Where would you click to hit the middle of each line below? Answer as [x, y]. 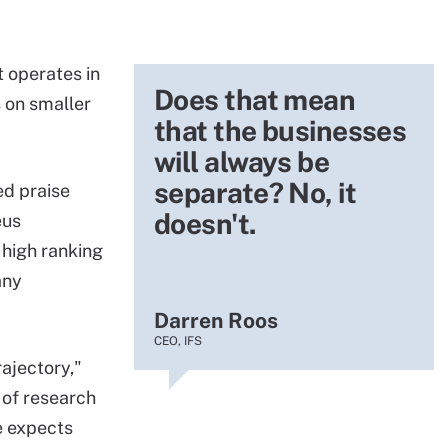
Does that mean [255, 99]
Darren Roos [216, 320]
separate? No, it [255, 192]
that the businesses [280, 130]
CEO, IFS [178, 341]
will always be [242, 161]
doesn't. [205, 223]
